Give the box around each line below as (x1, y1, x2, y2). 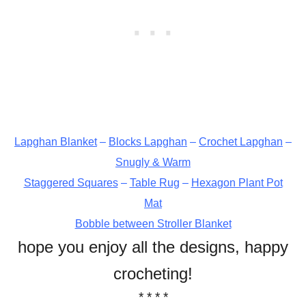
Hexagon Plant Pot (191, 176, 283, 189)
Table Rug (129, 176, 180, 189)
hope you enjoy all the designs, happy (18, 237, 288, 256)
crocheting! (113, 264, 193, 283)
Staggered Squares (23, 176, 118, 189)
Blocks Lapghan (109, 135, 187, 148)
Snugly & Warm (115, 156, 191, 168)
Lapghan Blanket (14, 135, 97, 148)
